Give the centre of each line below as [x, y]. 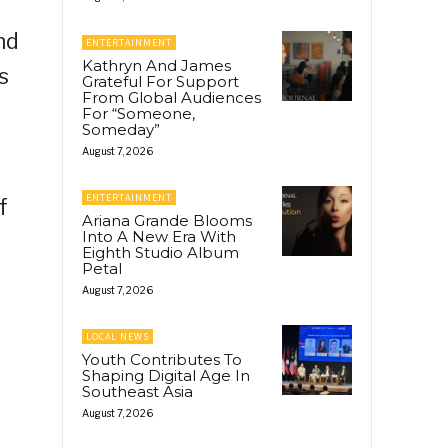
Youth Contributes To [162, 359]
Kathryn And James [156, 65]
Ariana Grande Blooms [167, 220]
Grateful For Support [160, 81]
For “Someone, [138, 113]
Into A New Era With [159, 236]
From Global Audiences [171, 97]
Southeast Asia [137, 391]
